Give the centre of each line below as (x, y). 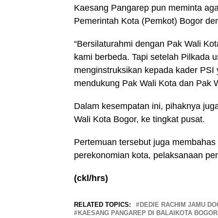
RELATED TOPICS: (102, 204)
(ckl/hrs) (91, 178)
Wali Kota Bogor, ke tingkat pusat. (139, 119)
